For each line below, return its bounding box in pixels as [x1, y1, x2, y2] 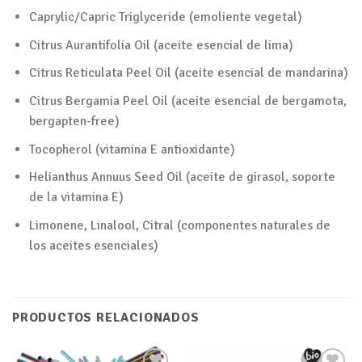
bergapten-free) [28, 112, 120, 129]
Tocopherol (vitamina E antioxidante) [28, 141, 235, 158]
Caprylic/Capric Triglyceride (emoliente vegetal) [28, 9, 302, 26]
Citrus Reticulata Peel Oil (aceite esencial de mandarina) [28, 65, 348, 82]
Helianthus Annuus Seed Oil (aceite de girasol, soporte [28, 169, 335, 186]
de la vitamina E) [28, 189, 124, 206]
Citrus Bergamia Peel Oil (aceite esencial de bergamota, [28, 92, 347, 109]
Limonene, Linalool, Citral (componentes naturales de [28, 217, 330, 234]
